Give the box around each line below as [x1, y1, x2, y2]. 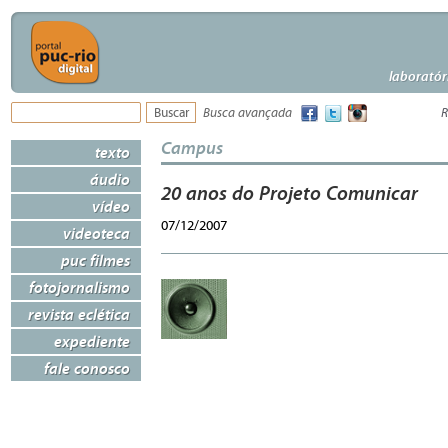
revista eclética [28, 304, 130, 324]
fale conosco [44, 358, 130, 378]
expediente [54, 331, 130, 351]
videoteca [63, 223, 130, 243]
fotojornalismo [29, 277, 130, 297]
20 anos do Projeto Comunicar [161, 181, 418, 205]
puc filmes [61, 250, 130, 270]
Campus [161, 136, 223, 159]
